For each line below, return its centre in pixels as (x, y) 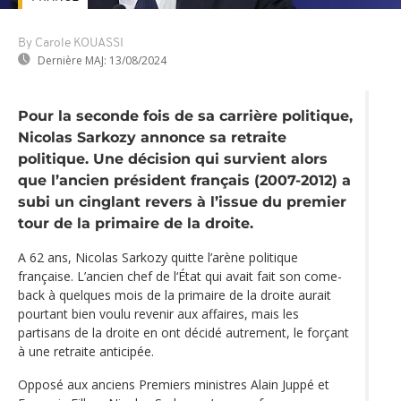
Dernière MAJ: (72, 60)
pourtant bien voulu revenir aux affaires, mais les (158, 314)
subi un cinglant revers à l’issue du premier (182, 202)
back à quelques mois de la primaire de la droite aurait (175, 295)
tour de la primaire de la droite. (136, 223)
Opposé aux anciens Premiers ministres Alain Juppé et (174, 385)
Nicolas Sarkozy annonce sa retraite (152, 137)
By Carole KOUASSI (71, 43)
